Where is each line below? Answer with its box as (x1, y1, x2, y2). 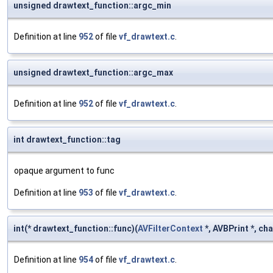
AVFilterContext (138, 224, 203, 234)
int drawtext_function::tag (13, 135, 121, 145)
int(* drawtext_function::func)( (13, 224, 138, 234)
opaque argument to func (14, 166, 115, 176)
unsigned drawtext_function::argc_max (13, 68, 173, 78)
